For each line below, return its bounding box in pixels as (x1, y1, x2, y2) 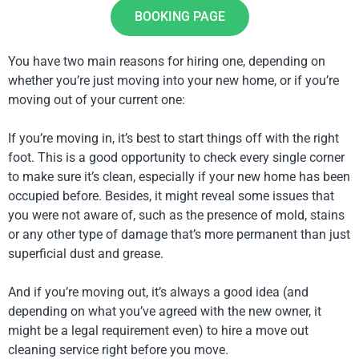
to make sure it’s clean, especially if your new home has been (8, 169, 350, 184)
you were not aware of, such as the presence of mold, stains (8, 208, 345, 223)
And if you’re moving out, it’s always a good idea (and (8, 284, 309, 300)
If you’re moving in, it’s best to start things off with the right (8, 131, 339, 146)
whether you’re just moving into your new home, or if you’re (8, 73, 339, 88)
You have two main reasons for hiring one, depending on (8, 54, 325, 69)
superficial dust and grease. (8, 246, 163, 261)
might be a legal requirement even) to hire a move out (8, 323, 309, 338)
